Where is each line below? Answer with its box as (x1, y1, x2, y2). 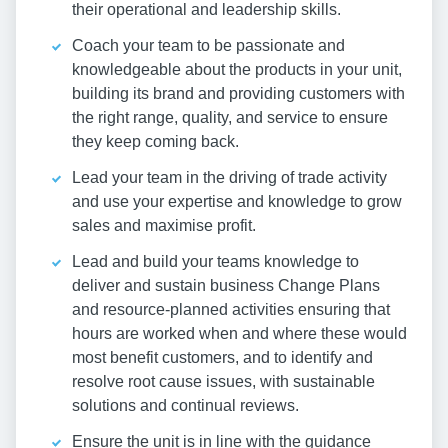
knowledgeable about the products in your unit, (72, 61, 402, 79)
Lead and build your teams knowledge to (72, 253, 359, 271)
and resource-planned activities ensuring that (72, 301, 390, 319)
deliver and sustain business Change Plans (72, 277, 380, 295)
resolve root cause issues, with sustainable (72, 373, 375, 391)
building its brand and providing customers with (72, 85, 405, 103)
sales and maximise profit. (72, 217, 256, 235)
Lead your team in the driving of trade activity (72, 169, 387, 187)
